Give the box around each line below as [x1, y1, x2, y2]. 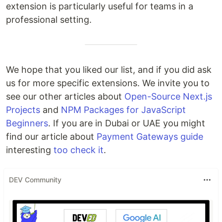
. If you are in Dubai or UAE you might [48, 117, 205, 128]
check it [70, 144, 104, 155]
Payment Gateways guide [97, 131, 203, 142]
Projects [6, 104, 40, 115]
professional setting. [6, 14, 92, 25]
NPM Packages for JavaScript [61, 104, 186, 115]
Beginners [6, 117, 48, 128]
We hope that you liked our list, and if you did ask [6, 64, 212, 75]
